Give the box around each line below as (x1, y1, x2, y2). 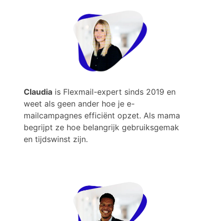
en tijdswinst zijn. (24, 134, 88, 145)
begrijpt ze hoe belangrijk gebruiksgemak (24, 122, 179, 133)
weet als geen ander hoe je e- (24, 99, 135, 109)
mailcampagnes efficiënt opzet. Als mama (24, 110, 180, 121)
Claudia (24, 87, 52, 97)
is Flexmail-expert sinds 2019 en (52, 87, 176, 97)
